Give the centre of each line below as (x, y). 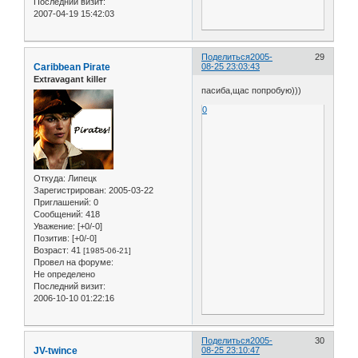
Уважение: (54, 226)
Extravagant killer (70, 80)
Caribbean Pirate (72, 68)
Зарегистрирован (69, 190)
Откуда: (50, 178)
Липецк (81, 178)
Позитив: (52, 238)
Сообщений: (58, 214)
